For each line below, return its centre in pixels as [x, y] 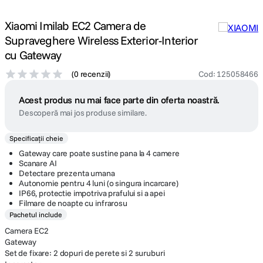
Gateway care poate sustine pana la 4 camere [99, 153]
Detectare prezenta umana [67, 173]
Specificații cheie [36, 138]
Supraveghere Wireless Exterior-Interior [101, 40]
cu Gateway [33, 55]
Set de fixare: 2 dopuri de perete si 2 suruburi [85, 253]
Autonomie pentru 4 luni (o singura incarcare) [99, 183]
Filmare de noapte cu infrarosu [73, 203]
